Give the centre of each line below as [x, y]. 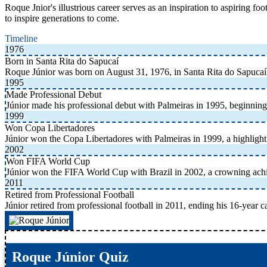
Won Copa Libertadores [50, 128]
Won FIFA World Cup [48, 161]
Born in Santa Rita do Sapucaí [62, 61]
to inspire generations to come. [62, 18]
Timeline [21, 38]
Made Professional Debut [54, 94]
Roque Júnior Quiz [70, 257]
